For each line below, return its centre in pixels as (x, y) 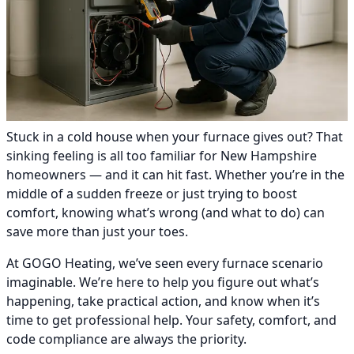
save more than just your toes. (97, 232)
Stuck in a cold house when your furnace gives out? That (175, 137)
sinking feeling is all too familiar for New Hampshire (162, 156)
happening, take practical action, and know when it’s (163, 301)
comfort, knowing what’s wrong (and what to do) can (166, 213)
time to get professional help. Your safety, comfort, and (171, 320)
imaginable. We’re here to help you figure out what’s (163, 282)
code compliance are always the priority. (126, 339)
